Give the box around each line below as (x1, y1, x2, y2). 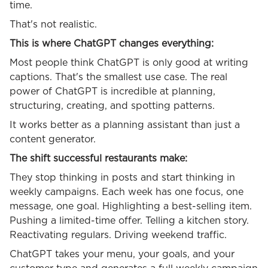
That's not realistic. (10, 20, 97, 30)
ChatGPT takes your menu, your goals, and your (10, 249, 234, 260)
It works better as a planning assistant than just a (10, 120, 240, 130)
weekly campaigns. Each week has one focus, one (10, 187, 243, 197)
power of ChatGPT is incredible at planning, (10, 87, 215, 97)
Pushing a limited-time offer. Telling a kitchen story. (10, 216, 249, 226)
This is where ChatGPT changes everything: (10, 39, 214, 49)
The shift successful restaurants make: (10, 154, 187, 164)
